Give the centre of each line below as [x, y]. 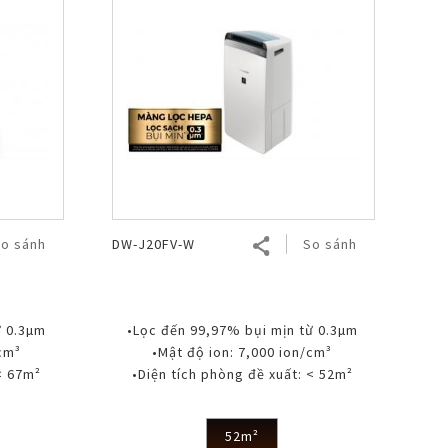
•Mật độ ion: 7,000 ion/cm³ [242, 351]
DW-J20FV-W [153, 243]
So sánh [329, 243]
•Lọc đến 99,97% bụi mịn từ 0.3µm [242, 329]
